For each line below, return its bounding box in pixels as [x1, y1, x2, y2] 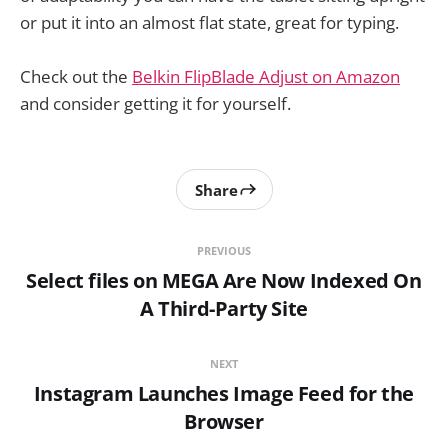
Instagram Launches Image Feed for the [33, 380, 415, 408]
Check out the [20, 65, 132, 89]
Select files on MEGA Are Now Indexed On [26, 267, 422, 295]
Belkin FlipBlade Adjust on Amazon [132, 65, 400, 89]
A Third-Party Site [140, 295, 308, 323]
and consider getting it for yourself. [20, 92, 291, 116]
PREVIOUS [197, 243, 251, 259]
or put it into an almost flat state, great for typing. [20, 11, 399, 35]
